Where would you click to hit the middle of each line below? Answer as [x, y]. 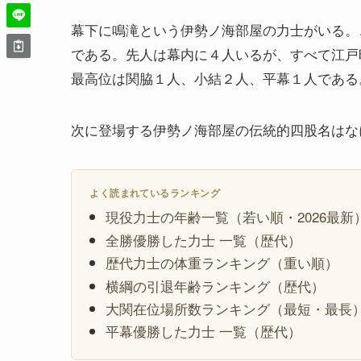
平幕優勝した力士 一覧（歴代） [204, 331]
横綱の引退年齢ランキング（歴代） [216, 285]
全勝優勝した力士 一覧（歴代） [204, 239]
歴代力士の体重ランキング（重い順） [222, 263]
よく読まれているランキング [155, 193]
